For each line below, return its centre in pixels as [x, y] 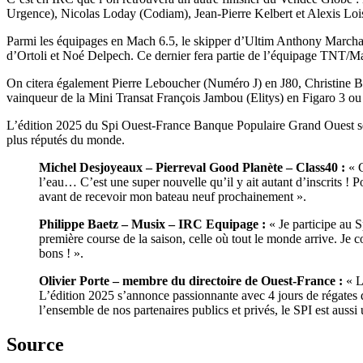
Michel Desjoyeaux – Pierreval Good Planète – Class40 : [192, 167]
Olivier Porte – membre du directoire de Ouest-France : [191, 280]
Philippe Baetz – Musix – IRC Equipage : [152, 224]
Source [35, 344]
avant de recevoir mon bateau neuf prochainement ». [173, 196]
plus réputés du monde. [66, 139]
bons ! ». [61, 253]
